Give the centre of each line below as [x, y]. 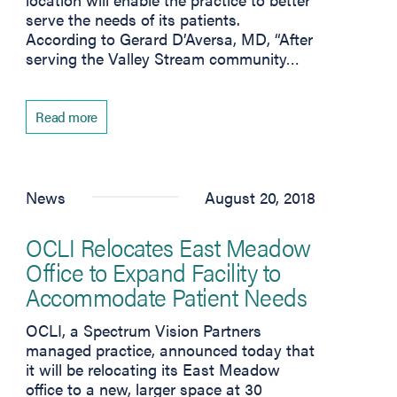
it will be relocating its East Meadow [153, 369]
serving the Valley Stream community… [163, 58]
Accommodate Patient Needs [167, 296]
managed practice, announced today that [171, 349]
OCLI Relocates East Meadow [168, 246]
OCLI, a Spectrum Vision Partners [144, 330]
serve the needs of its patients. [133, 19]
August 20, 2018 [260, 197]
